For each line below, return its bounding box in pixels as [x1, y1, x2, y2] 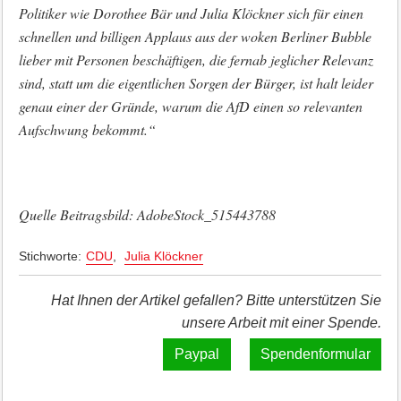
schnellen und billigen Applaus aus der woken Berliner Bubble [18, 27, 371, 46]
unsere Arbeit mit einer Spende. [182, 315, 382, 330]
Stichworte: [18, 249, 81, 263]
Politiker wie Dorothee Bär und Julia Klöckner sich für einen [18, 4, 363, 22]
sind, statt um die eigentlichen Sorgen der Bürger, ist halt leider [18, 73, 373, 92]
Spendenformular [260, 346, 371, 362]
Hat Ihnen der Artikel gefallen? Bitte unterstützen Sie [51, 293, 382, 308]
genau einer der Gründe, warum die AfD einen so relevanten [18, 97, 363, 115]
